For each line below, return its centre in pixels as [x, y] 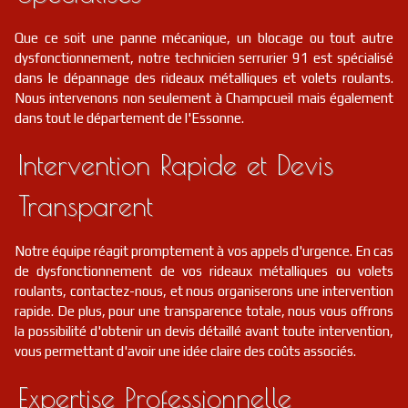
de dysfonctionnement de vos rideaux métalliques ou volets [204, 271]
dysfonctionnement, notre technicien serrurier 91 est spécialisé [204, 58]
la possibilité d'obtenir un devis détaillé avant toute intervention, [204, 331]
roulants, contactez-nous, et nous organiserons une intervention [204, 291]
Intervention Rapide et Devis [176, 164]
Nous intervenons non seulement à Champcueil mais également [204, 98]
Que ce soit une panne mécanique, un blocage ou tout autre [204, 38]
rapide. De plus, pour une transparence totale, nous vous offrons [204, 311]
